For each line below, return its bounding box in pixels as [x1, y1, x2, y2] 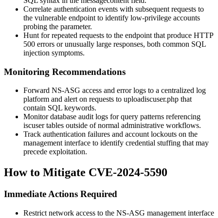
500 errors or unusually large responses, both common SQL [23, 39, 206, 48]
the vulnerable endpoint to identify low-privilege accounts [23, 13, 200, 22]
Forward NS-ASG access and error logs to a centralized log [23, 86, 206, 95]
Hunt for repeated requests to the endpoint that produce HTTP [23, 31, 213, 39]
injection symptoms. [23, 48, 85, 57]
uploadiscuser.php [124, 95, 179, 104]
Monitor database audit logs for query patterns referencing [23, 112, 200, 121]
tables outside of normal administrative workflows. [44, 121, 201, 130]
